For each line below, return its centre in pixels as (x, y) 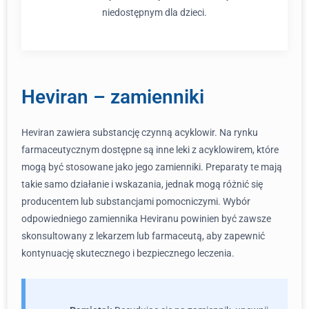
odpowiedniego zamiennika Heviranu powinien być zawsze (146, 219)
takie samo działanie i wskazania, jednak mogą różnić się (142, 184)
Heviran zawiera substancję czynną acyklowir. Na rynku (140, 132)
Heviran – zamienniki (113, 97)
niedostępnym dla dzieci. (154, 12)
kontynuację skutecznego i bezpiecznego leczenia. (128, 253)
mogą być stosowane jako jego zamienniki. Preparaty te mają (152, 167)
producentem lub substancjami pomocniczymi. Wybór (136, 201)
